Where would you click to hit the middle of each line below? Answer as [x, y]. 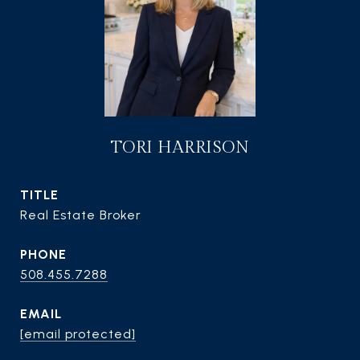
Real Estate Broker [81, 215]
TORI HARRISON [180, 147]
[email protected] [78, 334]
